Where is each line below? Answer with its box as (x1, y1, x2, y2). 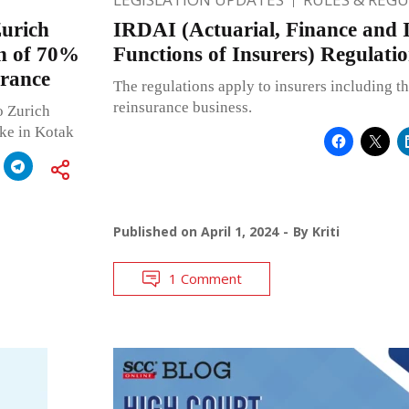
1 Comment (168, 268, 242, 288)
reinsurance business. (112, 98, 252, 116)
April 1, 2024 (200, 222, 278, 240)
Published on (112, 222, 201, 240)
